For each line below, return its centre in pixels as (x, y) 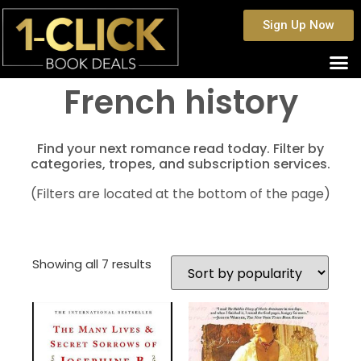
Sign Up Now (299, 25)
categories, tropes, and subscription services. (180, 164)
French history (180, 102)
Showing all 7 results (92, 264)
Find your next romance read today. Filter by (180, 148)
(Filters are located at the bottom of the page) (180, 193)
